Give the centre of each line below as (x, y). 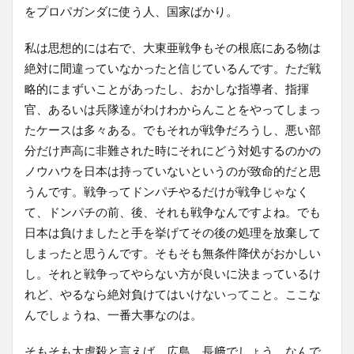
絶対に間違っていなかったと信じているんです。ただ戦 (173, 68)
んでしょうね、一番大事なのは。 (113, 314)
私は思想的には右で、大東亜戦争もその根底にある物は (173, 47)
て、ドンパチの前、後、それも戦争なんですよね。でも (173, 211)
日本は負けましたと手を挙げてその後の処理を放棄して (173, 232)
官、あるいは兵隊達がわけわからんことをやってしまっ (173, 109)
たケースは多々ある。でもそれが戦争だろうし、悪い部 (173, 129)
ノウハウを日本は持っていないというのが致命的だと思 (173, 170)
